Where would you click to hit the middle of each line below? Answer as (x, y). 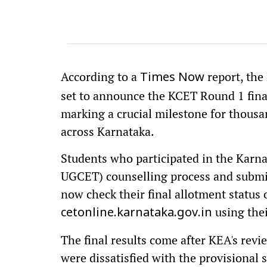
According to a (100, 77)
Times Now (174, 78)
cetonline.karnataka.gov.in (136, 213)
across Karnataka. (108, 131)
